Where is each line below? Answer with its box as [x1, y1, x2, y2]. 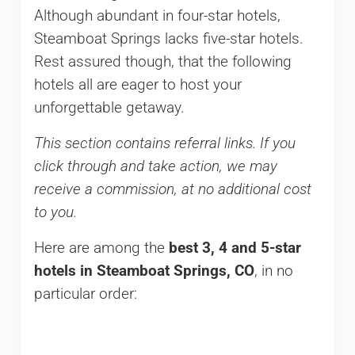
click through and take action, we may [33, 157, 277, 175]
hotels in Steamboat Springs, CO [33, 261, 254, 280]
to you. [33, 203, 81, 221]
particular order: [33, 284, 137, 303]
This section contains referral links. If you [33, 134, 296, 152]
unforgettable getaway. [33, 98, 185, 116]
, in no [254, 261, 293, 280]
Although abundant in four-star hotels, [33, 6, 281, 25]
